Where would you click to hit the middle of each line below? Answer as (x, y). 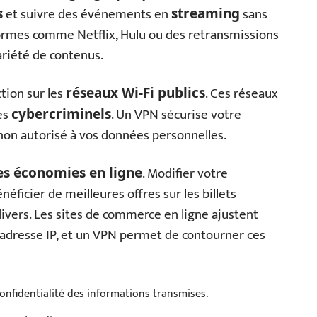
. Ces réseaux (242, 94)
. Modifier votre (185, 174)
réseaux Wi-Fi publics (136, 93)
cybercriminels (61, 114)
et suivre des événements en (87, 15)
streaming (206, 13)
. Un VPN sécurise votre (176, 115)
